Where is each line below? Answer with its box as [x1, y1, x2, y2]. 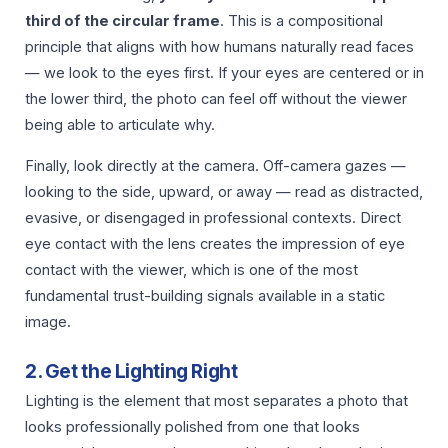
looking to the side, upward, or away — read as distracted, [25, 182, 423, 201]
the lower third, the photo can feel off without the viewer [25, 90, 407, 109]
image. [25, 312, 71, 331]
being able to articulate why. [25, 116, 215, 135]
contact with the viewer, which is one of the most [25, 260, 358, 279]
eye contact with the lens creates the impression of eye [25, 234, 405, 253]
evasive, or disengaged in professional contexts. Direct [25, 208, 401, 227]
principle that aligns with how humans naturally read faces [25, 38, 414, 57]
